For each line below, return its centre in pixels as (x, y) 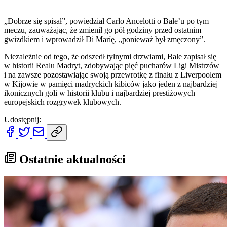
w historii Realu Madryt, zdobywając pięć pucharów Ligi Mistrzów (112, 65)
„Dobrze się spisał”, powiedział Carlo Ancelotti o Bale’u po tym (106, 21)
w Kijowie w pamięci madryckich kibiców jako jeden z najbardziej (111, 84)
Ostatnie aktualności (71, 159)
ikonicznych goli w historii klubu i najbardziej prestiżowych (100, 93)
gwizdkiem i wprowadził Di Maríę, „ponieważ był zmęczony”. (105, 39)
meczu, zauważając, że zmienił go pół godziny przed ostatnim (103, 30)
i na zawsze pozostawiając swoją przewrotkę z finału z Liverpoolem (113, 74)
